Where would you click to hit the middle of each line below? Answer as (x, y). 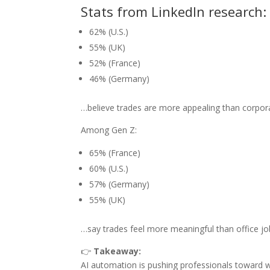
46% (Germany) (120, 79)
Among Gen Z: (109, 130)
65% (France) (115, 153)
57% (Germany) (120, 184)
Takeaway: (118, 251)
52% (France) (115, 63)
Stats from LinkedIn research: (174, 12)
